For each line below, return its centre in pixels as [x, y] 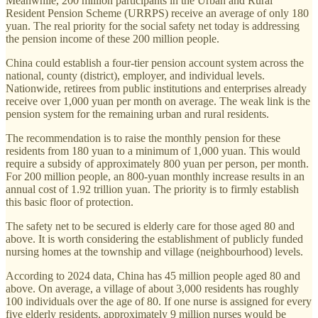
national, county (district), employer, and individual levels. [135, 75]
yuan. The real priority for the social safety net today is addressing [153, 26]
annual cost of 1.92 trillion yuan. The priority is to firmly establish [152, 189]
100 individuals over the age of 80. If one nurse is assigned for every [159, 301]
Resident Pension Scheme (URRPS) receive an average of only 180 [157, 13]
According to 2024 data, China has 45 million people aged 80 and [153, 275]
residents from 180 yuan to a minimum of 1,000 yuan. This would [153, 150]
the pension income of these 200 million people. [113, 38]
